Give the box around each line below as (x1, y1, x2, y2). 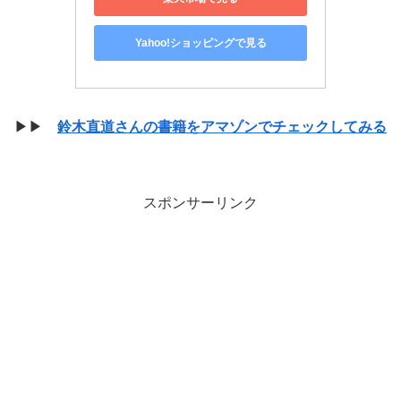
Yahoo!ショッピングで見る (134, 36, 267, 49)
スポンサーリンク (143, 194, 258, 210)
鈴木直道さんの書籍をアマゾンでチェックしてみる (57, 119, 387, 135)
